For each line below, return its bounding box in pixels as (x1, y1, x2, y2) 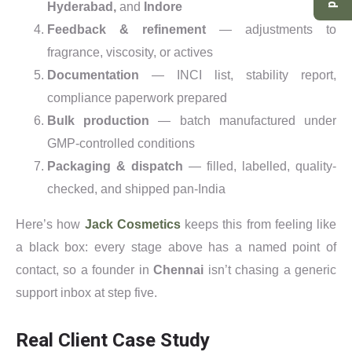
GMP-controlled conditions (47, 136, 195, 150)
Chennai (153, 262, 204, 277)
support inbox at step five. (16, 285, 157, 299)
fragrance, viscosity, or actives (47, 45, 213, 59)
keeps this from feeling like (185, 217, 336, 231)
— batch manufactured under (149, 113, 337, 127)
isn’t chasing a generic (203, 262, 337, 277)
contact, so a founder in (16, 262, 154, 277)
